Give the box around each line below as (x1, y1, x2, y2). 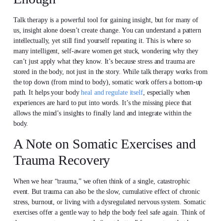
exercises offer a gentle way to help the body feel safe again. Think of (13, 209, 205, 217)
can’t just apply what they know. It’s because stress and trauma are (13, 57, 195, 65)
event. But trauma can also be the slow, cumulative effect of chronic (13, 188, 200, 196)
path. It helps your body (13, 88, 81, 96)
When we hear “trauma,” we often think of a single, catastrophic (13, 178, 190, 185)
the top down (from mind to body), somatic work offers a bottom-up (13, 78, 203, 86)
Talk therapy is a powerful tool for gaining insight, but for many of (13, 16, 199, 24)
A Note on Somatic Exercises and (13, 136, 196, 152)
